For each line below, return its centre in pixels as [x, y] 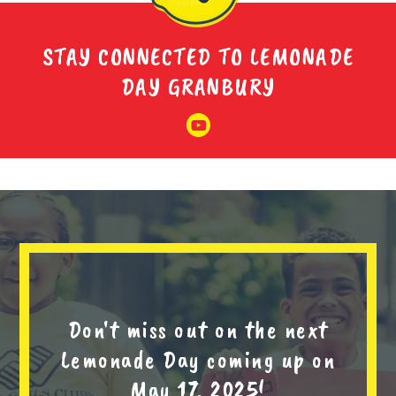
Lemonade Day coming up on [198, 359]
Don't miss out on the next [198, 329]
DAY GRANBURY [198, 87]
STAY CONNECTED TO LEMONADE [198, 57]
